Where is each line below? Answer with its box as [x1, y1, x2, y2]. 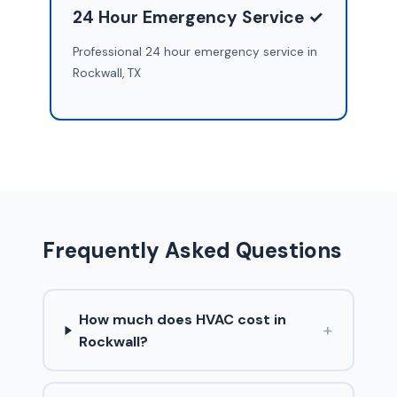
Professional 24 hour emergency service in [72, 43, 317, 59]
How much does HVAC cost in [78, 309, 286, 329]
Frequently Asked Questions [43, 237, 342, 265]
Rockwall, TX [72, 65, 141, 81]
